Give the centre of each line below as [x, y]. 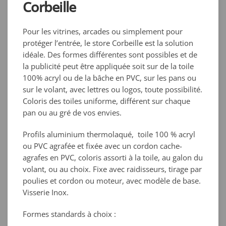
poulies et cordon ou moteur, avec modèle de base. [112, 181]
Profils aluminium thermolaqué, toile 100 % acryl [109, 134]
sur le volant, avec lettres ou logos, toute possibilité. [112, 90]
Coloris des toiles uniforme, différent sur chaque [106, 101]
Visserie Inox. [46, 192]
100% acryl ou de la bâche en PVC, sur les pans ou [109, 78]
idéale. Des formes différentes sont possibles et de [110, 55]
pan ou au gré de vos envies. [72, 113]
